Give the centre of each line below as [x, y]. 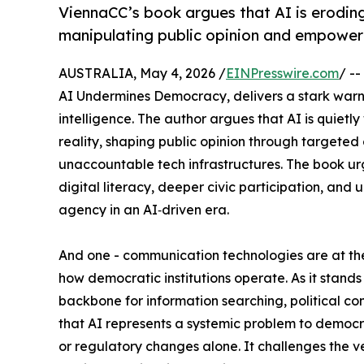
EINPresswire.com [282, 74]
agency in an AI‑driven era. [144, 210]
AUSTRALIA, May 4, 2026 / [142, 74]
